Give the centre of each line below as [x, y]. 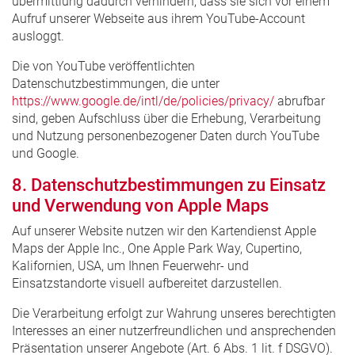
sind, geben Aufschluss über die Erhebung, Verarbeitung [166, 118]
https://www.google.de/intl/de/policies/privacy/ [143, 101]
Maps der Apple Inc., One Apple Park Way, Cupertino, [157, 248]
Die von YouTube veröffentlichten [103, 66]
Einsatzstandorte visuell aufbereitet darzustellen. [147, 283]
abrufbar [300, 101]
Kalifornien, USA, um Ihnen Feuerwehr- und [130, 265]
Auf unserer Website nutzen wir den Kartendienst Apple [164, 231]
